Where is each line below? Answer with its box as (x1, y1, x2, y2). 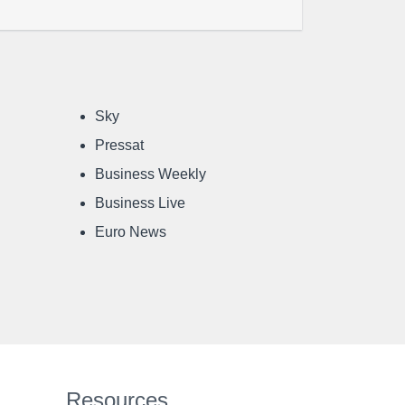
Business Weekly (95, 166, 206, 182)
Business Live (95, 195, 185, 211)
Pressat (95, 137, 144, 153)
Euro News (95, 224, 166, 240)
